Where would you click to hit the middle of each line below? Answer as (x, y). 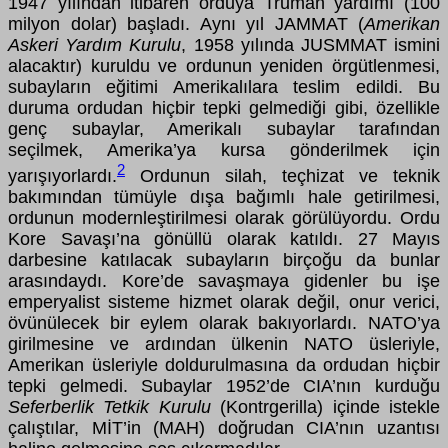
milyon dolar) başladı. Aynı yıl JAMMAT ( (186, 24)
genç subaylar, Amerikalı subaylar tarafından (224, 129)
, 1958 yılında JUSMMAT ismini (311, 45)
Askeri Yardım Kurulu (95, 45)
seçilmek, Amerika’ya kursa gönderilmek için (224, 150)
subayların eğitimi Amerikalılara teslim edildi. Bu (224, 87)
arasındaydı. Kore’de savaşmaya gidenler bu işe (224, 281)
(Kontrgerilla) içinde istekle (325, 407)
